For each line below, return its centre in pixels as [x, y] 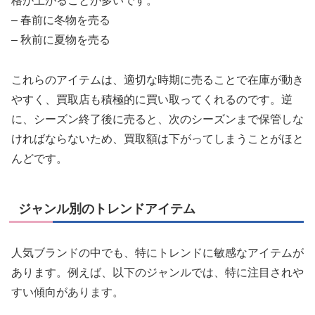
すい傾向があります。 [67, 292]
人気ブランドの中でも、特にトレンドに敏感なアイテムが [157, 252]
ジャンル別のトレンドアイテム [107, 208]
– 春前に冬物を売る [61, 20]
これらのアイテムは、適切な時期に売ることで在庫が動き [157, 79]
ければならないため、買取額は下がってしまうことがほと [157, 139]
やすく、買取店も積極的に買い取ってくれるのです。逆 [152, 99]
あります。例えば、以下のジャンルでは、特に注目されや [157, 272]
